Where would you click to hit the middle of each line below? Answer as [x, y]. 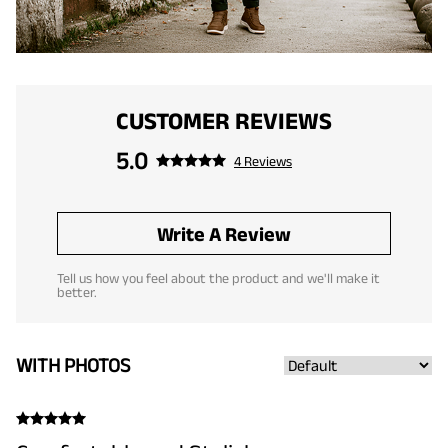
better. [77, 292]
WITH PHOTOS [73, 365]
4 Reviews [263, 161]
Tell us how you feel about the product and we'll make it [218, 278]
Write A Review [224, 234]
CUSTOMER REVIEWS [224, 121]
